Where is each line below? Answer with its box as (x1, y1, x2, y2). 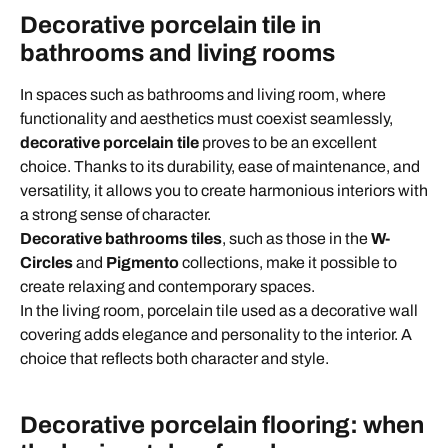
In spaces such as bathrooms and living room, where (20, 85, 386, 103)
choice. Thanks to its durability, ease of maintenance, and (20, 157, 420, 175)
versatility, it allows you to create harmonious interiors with (20, 181, 428, 199)
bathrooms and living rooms (20, 39, 335, 66)
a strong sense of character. (20, 205, 211, 223)
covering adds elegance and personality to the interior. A (20, 325, 412, 343)
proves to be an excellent (202, 133, 377, 151)
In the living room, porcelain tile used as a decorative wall (20, 301, 418, 319)
